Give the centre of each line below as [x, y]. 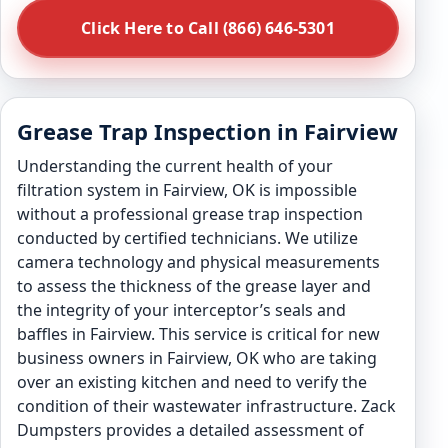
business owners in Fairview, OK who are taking [197, 358]
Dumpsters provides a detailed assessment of [190, 430]
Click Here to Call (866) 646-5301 [208, 28]
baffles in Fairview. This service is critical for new [198, 334]
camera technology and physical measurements [198, 262]
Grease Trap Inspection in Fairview [207, 131]
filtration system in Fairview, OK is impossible [187, 190]
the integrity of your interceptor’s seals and [181, 310]
